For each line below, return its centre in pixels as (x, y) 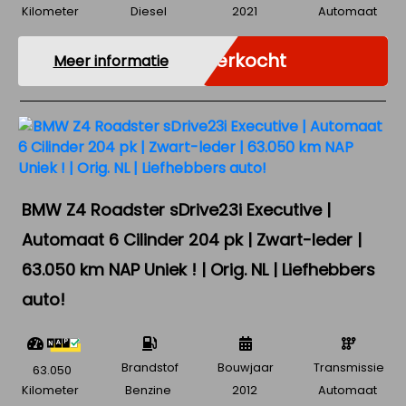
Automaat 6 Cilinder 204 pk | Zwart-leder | (192, 240)
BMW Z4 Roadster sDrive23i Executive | (176, 210)
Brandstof (150, 367)
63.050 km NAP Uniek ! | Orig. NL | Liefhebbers (198, 270)
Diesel (148, 11)
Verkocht (245, 61)
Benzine (149, 390)
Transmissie (348, 367)
